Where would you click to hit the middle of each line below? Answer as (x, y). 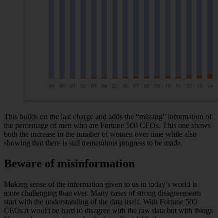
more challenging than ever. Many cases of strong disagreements (102, 193)
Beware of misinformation (69, 163)
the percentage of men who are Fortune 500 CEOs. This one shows (107, 125)
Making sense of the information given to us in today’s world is (100, 184)
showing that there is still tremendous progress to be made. (93, 143)
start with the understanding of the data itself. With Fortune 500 (100, 201)
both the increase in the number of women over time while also (100, 134)
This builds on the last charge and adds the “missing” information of (108, 116)
